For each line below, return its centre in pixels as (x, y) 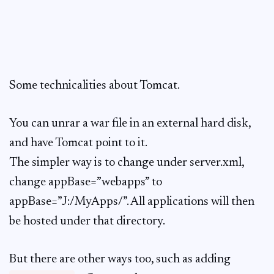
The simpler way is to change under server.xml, (127, 163)
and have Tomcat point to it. (78, 143)
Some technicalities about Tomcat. (94, 86)
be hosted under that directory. (87, 221)
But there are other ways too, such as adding (120, 259)
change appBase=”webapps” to (86, 182)
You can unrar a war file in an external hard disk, (130, 124)
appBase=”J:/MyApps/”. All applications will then (132, 202)
